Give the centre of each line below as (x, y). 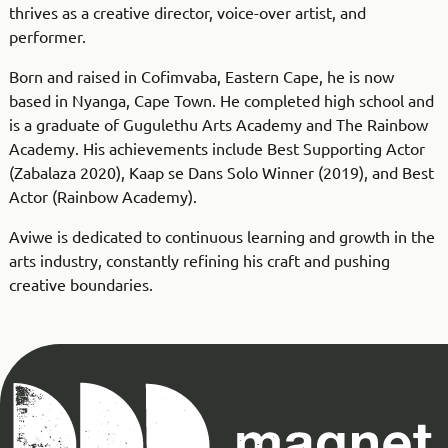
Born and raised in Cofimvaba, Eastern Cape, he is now (201, 76)
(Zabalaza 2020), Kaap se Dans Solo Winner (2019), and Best (221, 172)
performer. (47, 36)
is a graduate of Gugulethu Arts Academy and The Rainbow (218, 124)
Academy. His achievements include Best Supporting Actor (216, 148)
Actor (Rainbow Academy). (102, 196)
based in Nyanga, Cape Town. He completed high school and (221, 100)
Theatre (40, 414)
